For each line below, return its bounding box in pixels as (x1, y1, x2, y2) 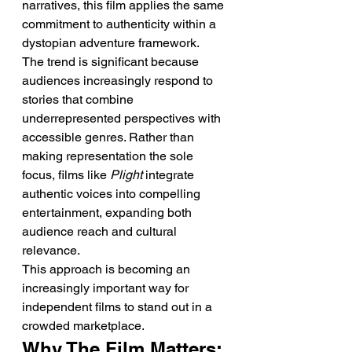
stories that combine (22, 92, 137, 107)
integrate (142, 167, 197, 182)
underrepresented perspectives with (22, 111, 224, 126)
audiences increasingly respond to (22, 73, 216, 88)
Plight (110, 167, 142, 182)
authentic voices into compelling (22, 186, 203, 201)
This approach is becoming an (22, 262, 193, 277)
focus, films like (22, 167, 110, 182)
